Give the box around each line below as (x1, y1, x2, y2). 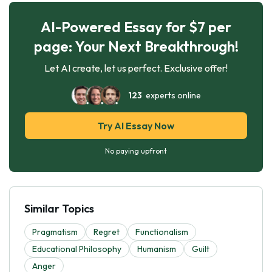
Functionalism (135, 226, 188, 237)
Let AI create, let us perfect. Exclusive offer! (44, 61, 228, 74)
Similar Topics (24, 201, 94, 216)
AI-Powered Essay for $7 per (41, 17, 231, 36)
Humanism (137, 243, 176, 254)
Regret (93, 226, 120, 237)
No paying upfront (105, 146, 167, 155)
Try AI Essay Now (98, 119, 174, 132)
